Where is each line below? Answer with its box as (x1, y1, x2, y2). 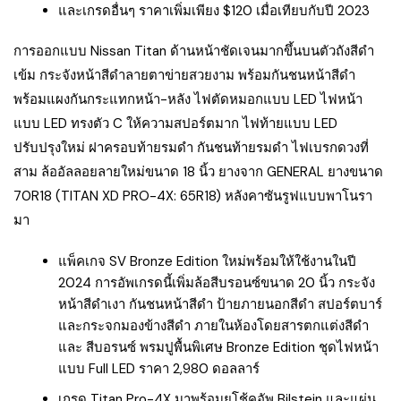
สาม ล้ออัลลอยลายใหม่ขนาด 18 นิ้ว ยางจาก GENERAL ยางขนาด (13, 162, 383, 181)
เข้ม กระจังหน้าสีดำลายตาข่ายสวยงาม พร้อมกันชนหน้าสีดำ (13, 65, 355, 84)
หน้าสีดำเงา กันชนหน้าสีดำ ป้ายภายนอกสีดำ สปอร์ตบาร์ (58, 294, 382, 313)
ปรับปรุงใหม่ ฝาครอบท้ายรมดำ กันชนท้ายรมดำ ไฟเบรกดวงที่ (13, 138, 369, 157)
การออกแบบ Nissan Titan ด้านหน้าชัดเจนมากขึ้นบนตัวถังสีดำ (13, 41, 374, 60)
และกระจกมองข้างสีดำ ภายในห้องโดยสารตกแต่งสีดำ (58, 316, 369, 335)
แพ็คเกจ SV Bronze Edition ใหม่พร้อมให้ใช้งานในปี (58, 252, 356, 270)
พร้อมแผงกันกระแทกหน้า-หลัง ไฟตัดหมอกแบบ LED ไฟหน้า (13, 90, 363, 108)
